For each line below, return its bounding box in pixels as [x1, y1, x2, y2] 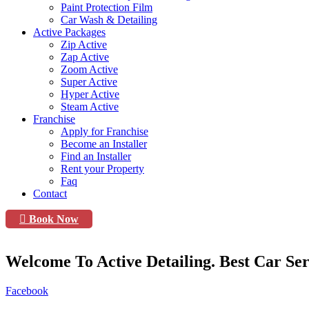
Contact [33, 187, 67, 199]
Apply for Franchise [61, 125, 148, 137]
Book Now [26, 212, 79, 225]
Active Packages [33, 26, 106, 38]
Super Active [61, 75, 117, 88]
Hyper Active [61, 88, 119, 100]
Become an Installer [61, 137, 147, 150]
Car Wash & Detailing [61, 13, 157, 26]
